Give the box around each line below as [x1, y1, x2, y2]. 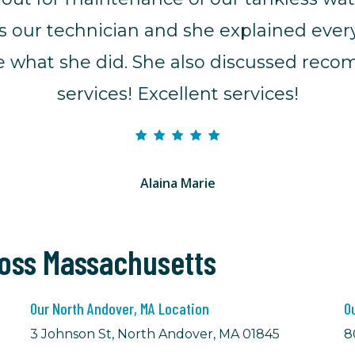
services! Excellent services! [56, 83, 299, 105]
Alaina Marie [139, 174, 216, 193]
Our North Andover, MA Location [30, 299, 210, 319]
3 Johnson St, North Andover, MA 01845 [30, 326, 281, 342]
